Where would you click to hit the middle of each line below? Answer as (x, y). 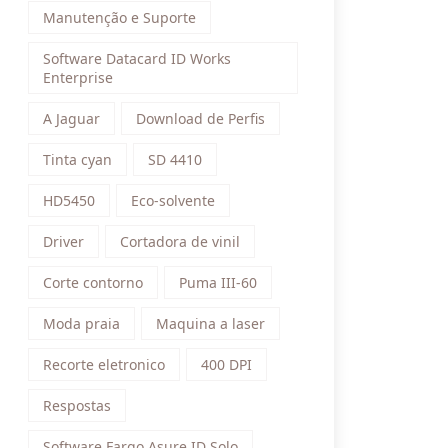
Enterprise (78, 77)
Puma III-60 (218, 282)
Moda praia (81, 323)
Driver (63, 241)
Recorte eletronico (104, 364)
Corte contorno (93, 282)
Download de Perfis (200, 118)
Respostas (77, 405)
